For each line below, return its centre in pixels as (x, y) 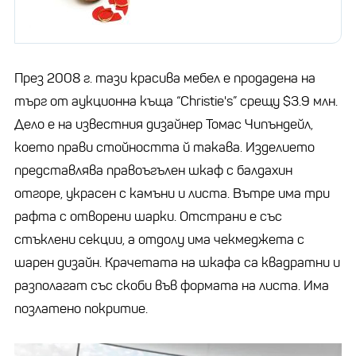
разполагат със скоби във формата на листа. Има (172, 285)
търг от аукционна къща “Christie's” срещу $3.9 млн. (176, 101)
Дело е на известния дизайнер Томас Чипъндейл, (164, 124)
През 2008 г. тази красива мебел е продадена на (165, 78)
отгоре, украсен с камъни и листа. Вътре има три (172, 193)
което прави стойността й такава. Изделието (164, 147)
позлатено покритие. (83, 308)
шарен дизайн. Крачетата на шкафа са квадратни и (177, 262)
